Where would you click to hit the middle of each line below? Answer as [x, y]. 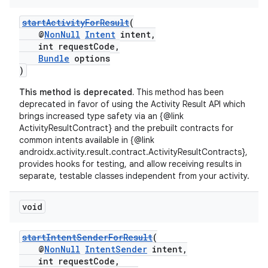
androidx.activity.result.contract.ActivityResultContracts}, [133, 152]
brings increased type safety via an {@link [101, 116]
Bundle [54, 58]
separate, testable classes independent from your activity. [134, 176]
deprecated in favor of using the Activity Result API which [132, 104]
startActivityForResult [76, 22]
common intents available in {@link [87, 140]
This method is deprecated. [77, 92]
